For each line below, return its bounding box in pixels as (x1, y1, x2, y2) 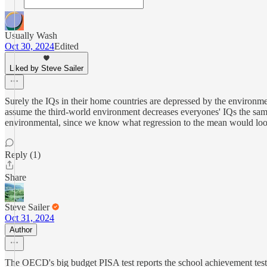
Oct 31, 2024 (5, 213, 54, 223)
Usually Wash (5, 30, 57, 41)
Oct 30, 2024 (5, 41, 54, 51)
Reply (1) (5, 150, 41, 160)
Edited (54, 41, 79, 51)
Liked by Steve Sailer (10, 64, 83, 73)
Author (10, 225, 32, 234)
